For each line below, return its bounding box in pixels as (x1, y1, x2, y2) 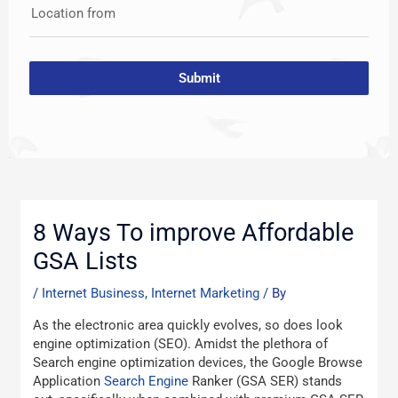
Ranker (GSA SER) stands (188, 372, 343, 389)
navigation (62, 198, 124, 215)
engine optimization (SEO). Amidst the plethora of (33, 335, 329, 352)
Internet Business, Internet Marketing (42, 285, 260, 302)
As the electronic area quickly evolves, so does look (33, 316, 344, 333)
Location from (30, 4, 115, 21)
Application (33, 372, 105, 389)
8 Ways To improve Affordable (33, 219, 354, 248)
